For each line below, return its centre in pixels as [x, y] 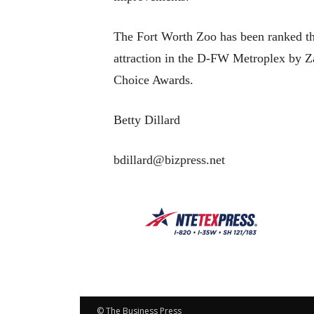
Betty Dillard [147, 120]
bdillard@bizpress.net [169, 159]
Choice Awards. [153, 80]
